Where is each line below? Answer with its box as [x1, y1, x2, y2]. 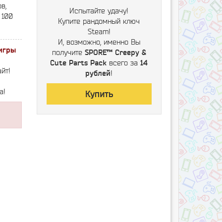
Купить [85, 89, 113, 99]
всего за [107, 58, 141, 67]
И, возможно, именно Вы [57, 38, 140, 46]
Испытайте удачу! [69, 6, 129, 15]
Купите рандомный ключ [58, 17, 140, 25]
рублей [85, 69, 111, 77]
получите [52, 48, 85, 56]
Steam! [87, 27, 111, 36]
